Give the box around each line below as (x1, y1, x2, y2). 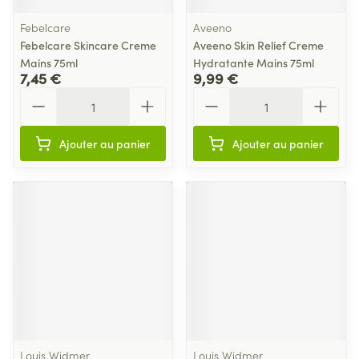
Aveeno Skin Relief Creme (193, 37, 324, 53)
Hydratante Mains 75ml (193, 54, 314, 71)
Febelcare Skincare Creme (20, 37, 156, 53)
